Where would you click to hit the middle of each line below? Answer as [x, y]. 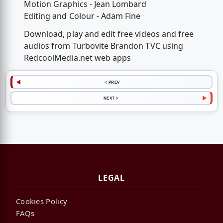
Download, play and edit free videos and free [109, 34]
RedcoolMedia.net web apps [77, 57]
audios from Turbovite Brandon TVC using [103, 46]
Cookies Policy [42, 201]
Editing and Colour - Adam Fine [82, 16]
